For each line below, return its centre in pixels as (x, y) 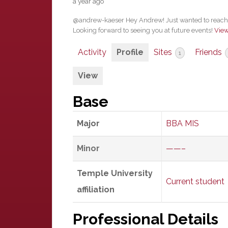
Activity (92, 52)
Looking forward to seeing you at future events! (144, 30)
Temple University (115, 173)
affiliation (96, 190)
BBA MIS (182, 123)
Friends (209, 52)
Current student (195, 181)
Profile (130, 52)
